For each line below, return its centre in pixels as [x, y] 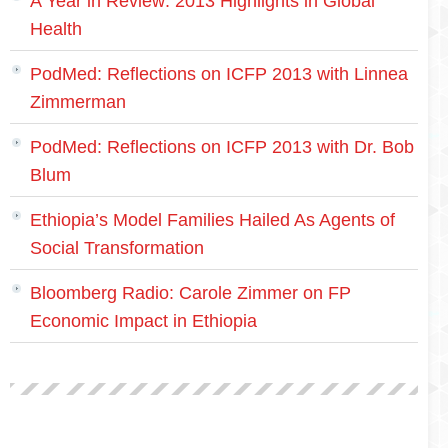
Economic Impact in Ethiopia [143, 321]
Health [56, 29]
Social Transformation [117, 248]
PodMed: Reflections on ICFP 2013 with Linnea [219, 74]
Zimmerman [78, 102]
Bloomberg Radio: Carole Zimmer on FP [190, 293]
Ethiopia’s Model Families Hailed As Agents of [212, 220]
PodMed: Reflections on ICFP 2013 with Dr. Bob [222, 147]
